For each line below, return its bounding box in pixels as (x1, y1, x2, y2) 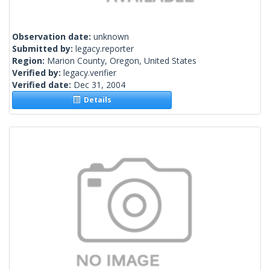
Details (80, 95, 111, 105)
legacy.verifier (63, 67, 116, 79)
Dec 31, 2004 (74, 79, 125, 91)
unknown (93, 31, 129, 43)
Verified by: (12, 67, 63, 79)
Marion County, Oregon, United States (47, 55, 196, 67)
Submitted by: (12, 43, 75, 55)
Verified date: (12, 79, 74, 91)
